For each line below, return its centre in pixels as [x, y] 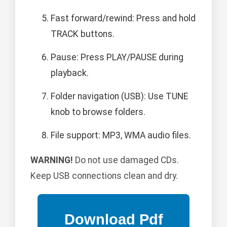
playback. [70, 73]
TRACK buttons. [83, 34]
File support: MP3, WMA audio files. [121, 136]
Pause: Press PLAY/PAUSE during [117, 58]
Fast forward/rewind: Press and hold [123, 18]
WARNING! [52, 160]
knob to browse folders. [98, 112]
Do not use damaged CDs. [126, 160]
